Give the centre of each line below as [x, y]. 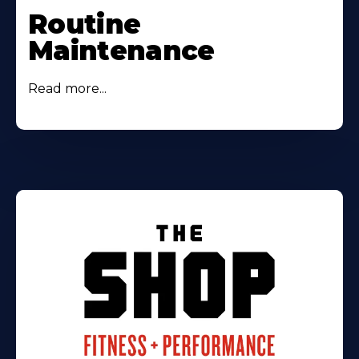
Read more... [67, 89]
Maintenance [121, 51]
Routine [85, 24]
